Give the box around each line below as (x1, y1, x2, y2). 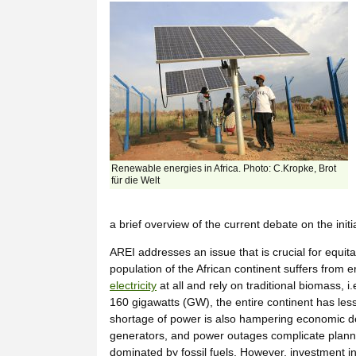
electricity (110, 278, 157, 292)
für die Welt (111, 174, 160, 186)
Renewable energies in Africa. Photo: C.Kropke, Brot (111, 162, 336, 174)
